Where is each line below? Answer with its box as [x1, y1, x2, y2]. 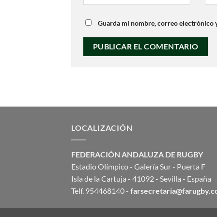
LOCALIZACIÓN [71, 123, 133, 132]
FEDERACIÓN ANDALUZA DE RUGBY [71, 149, 203, 159]
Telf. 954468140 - [71, 186, 130, 195]
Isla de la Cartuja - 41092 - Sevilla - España [71, 173, 211, 183]
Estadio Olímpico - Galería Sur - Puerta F [71, 161, 205, 171]
